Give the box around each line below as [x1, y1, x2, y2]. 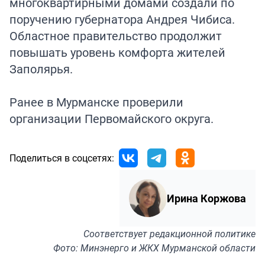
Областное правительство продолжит [9, 28, 222, 44]
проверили [122, 94, 183, 111]
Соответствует [83, 227, 150, 241]
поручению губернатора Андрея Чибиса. [9, 11, 235, 28]
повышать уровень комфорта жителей [9, 44, 225, 61]
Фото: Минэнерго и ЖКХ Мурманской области [53, 241, 256, 255]
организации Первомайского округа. [9, 111, 214, 127]
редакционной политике [150, 227, 256, 241]
